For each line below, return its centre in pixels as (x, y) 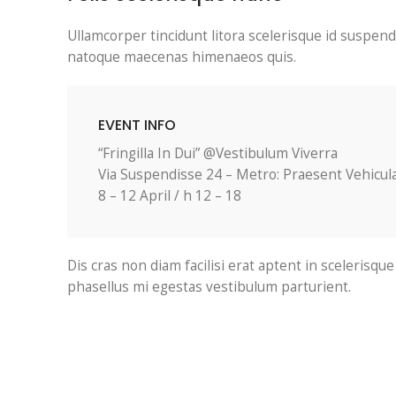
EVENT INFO (137, 125)
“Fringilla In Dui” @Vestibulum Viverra (218, 153)
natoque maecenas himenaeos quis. (182, 57)
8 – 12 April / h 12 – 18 (170, 196)
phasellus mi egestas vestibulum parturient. (209, 287)
